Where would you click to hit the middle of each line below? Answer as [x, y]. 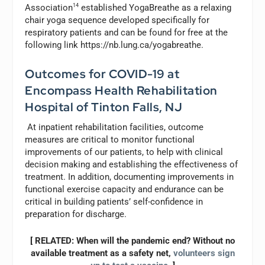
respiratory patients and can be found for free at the [127, 33]
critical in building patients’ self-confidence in [114, 202]
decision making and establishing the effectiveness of [132, 165]
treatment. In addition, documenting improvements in [130, 177]
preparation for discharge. [76, 214]
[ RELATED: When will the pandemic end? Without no [132, 241]
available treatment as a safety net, [102, 253]
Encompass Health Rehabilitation [121, 91]
